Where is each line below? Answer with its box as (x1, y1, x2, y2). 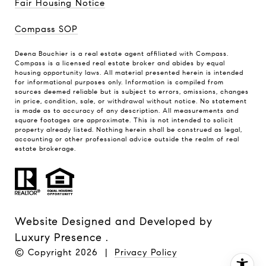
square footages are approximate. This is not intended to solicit (15, 116, 233, 125)
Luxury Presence (15, 231, 102, 245)
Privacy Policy (115, 247, 177, 258)
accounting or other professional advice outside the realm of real (15, 135, 239, 144)
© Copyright (15, 247, 75, 258)
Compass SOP (15, 24, 78, 35)
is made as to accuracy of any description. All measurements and (15, 106, 239, 115)
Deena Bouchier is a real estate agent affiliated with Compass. (15, 49, 229, 58)
